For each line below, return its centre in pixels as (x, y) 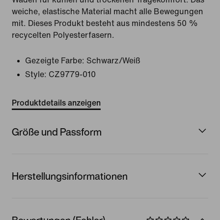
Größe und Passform (57, 132)
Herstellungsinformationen (70, 176)
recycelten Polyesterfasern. (63, 35)
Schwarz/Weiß (113, 61)
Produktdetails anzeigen (56, 103)
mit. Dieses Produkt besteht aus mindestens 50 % (105, 23)
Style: (36, 74)
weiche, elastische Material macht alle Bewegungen (108, 12)
